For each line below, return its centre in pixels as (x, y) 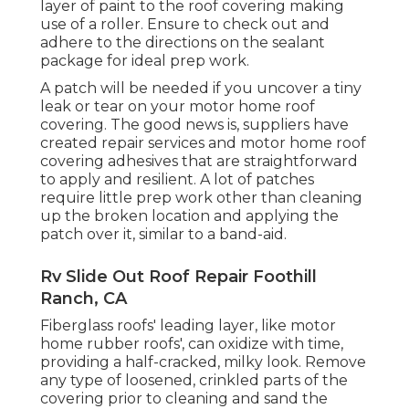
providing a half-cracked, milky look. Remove (203, 362)
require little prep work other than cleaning (201, 198)
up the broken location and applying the (189, 216)
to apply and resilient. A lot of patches (177, 180)
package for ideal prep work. (145, 61)
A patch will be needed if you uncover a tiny (201, 89)
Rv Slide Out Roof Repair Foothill (178, 277)
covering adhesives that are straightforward (199, 162)
